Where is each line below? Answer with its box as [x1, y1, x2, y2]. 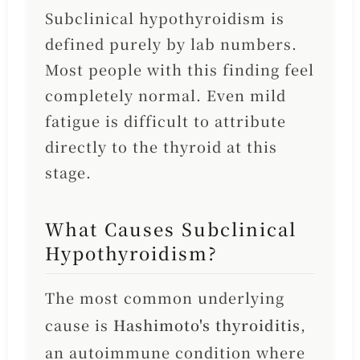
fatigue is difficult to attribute [44, 110, 286, 132]
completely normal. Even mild [44, 84, 286, 106]
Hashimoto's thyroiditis [112, 314, 301, 336]
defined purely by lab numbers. [44, 33, 297, 55]
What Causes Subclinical [44, 216, 297, 242]
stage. [44, 162, 92, 183]
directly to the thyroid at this [44, 136, 277, 157]
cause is [44, 314, 113, 336]
